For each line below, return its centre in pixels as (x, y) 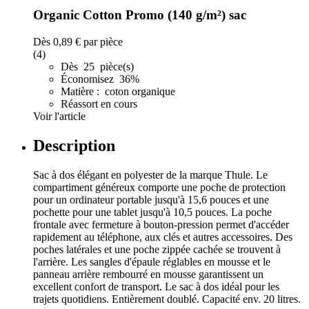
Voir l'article (59, 116)
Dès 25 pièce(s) (97, 66)
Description (74, 145)
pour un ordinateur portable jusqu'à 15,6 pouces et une (151, 199)
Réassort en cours (99, 103)
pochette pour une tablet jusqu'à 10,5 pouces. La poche (152, 212)
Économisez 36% (101, 79)
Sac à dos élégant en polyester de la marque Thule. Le (150, 175)
